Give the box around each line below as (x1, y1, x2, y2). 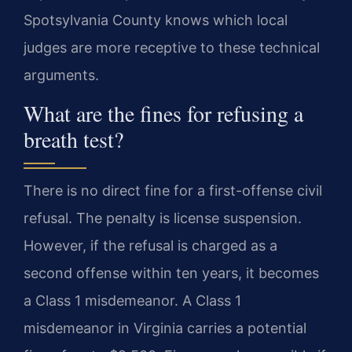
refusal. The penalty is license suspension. (24, 209, 302, 226)
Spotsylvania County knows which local (24, 12, 288, 29)
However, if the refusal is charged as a (24, 236, 277, 254)
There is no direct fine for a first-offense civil (24, 181, 322, 199)
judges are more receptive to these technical (24, 39, 320, 57)
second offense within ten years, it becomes (24, 264, 319, 281)
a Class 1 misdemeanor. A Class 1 (24, 291, 241, 309)
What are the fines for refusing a (24, 97, 303, 128)
